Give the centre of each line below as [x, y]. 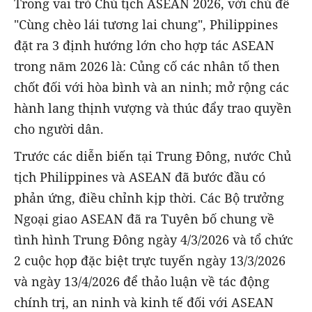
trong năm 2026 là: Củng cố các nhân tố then [147, 67]
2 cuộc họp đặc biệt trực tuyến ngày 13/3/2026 [150, 260]
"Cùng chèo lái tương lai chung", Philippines [146, 25]
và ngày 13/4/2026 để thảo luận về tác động [142, 281]
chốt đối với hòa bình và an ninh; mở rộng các [151, 87]
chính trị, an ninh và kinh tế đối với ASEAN [144, 302]
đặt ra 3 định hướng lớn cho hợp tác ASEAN [144, 46]
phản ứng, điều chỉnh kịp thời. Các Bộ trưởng [149, 197]
